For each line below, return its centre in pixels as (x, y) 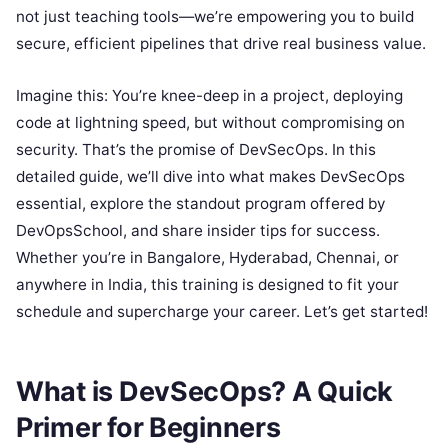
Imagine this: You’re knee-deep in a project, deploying (209, 95)
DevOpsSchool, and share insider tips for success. (198, 230)
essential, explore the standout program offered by (200, 203)
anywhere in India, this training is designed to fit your (207, 284)
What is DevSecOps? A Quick (204, 391)
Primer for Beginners (148, 427)
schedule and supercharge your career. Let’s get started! (222, 311)
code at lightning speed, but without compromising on (210, 122)
